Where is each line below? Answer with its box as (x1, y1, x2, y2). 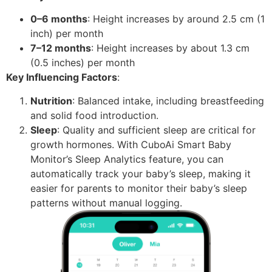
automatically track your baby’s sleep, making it (30, 167, 251, 180)
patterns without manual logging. (30, 196, 182, 209)
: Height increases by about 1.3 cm (91, 42, 250, 55)
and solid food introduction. (30, 109, 158, 121)
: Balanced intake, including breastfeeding (72, 94, 264, 107)
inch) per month (30, 27, 103, 40)
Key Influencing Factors (6, 71, 117, 84)
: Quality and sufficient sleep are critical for (57, 123, 256, 136)
